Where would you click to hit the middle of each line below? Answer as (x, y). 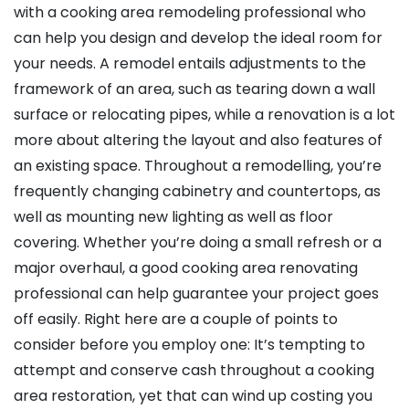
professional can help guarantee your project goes (196, 294)
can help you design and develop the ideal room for (198, 38)
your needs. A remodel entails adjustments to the (190, 64)
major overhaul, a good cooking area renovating (186, 268)
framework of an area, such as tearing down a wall (194, 89)
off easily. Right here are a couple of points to (176, 320)
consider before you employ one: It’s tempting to (189, 345)
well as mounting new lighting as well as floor (173, 217)
